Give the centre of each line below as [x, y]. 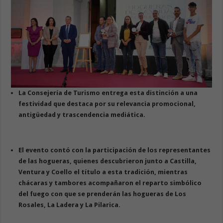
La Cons [31, 93]
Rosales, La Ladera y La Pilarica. [70, 205]
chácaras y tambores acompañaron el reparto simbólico [110, 183]
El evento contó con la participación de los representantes [115, 150]
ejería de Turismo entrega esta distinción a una [121, 93]
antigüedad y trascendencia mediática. [82, 115]
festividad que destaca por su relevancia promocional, [107, 104]
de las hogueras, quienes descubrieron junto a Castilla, [108, 161]
